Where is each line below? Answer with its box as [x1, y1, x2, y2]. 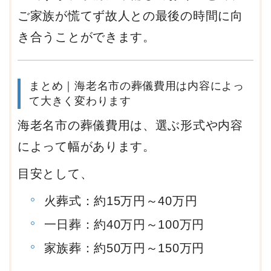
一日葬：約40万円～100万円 [44, 217, 204, 231]
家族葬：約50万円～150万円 [44, 241, 204, 255]
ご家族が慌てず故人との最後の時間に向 [18, 8, 243, 22]
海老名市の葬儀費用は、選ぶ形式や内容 [18, 118, 243, 132]
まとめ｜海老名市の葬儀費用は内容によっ [29, 79, 244, 92]
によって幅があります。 [18, 139, 155, 153]
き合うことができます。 [18, 30, 155, 44]
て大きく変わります [29, 94, 131, 107]
